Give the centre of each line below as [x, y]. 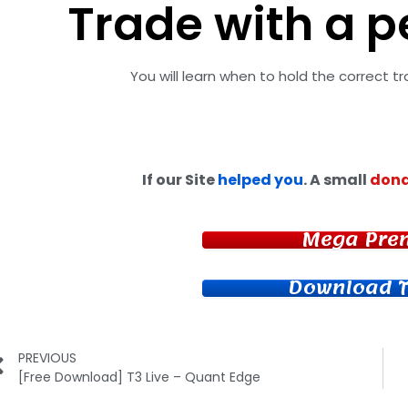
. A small [336, 179]
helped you [260, 179]
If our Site [179, 179]
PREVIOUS [47, 358]
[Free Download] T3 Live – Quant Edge [139, 377]
